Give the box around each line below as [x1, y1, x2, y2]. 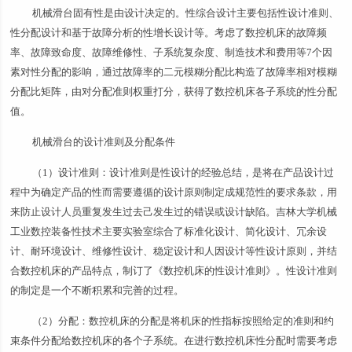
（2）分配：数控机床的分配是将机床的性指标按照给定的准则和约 [32, 315, 335, 327]
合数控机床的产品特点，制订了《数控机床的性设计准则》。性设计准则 [10, 265, 338, 277]
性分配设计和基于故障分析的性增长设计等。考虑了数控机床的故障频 [10, 27, 328, 38]
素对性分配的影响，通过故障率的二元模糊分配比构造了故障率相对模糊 [10, 66, 338, 78]
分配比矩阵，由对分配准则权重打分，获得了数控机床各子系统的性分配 [10, 86, 338, 97]
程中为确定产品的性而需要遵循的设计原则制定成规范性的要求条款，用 [10, 186, 338, 198]
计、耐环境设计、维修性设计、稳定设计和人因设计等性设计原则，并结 [10, 245, 338, 257]
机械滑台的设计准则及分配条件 [32, 136, 176, 148]
